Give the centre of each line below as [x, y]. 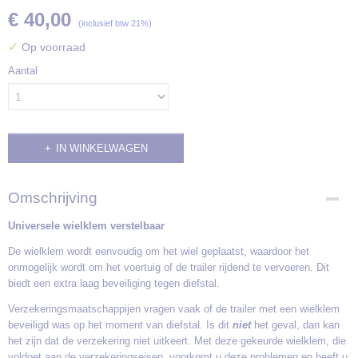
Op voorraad [52, 47]
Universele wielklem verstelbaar [86, 226]
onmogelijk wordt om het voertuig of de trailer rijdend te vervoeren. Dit [169, 267]
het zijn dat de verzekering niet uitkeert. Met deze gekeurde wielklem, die [177, 341]
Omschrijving [53, 198]
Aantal [23, 71]
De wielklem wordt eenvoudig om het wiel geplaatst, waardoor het [159, 251]
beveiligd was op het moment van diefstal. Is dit [120, 325]
